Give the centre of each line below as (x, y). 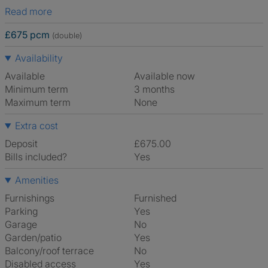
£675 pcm (27, 35)
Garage (21, 224)
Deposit (21, 144)
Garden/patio (33, 237)
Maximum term (38, 102)
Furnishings (30, 198)
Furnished (158, 198)
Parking (21, 211)
